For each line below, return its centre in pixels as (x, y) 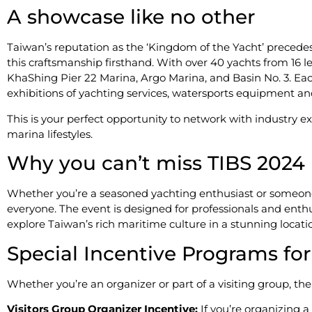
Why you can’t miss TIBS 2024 (156, 163)
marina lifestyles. (50, 134)
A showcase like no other (131, 17)
